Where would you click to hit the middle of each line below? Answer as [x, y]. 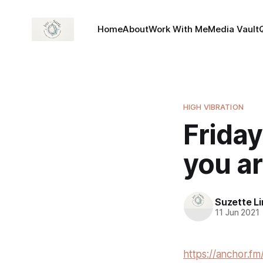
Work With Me [178, 29]
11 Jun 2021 [237, 212]
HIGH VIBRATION [213, 107]
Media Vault [234, 29]
